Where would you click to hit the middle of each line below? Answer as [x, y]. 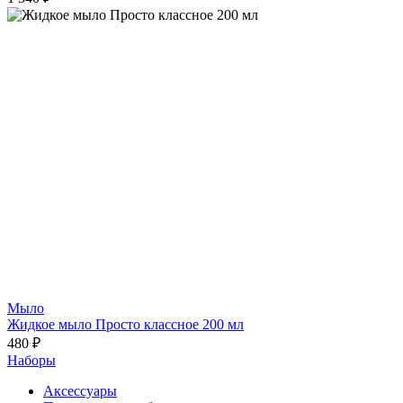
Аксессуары [80, 391]
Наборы [31, 360]
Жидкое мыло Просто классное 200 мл [125, 324]
